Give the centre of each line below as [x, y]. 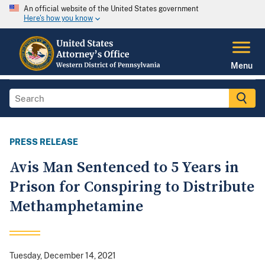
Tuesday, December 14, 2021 [63, 256]
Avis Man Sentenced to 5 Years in [124, 168]
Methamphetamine [76, 207]
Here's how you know [58, 19]
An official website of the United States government [111, 9]
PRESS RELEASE [44, 142]
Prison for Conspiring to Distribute [132, 188]
